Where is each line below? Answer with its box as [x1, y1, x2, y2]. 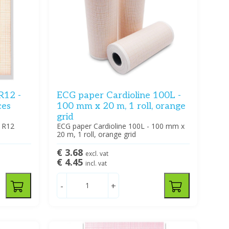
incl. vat [85, 159, 107, 168]
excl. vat [85, 149, 108, 158]
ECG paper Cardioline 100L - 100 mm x [56, 121, 185, 131]
